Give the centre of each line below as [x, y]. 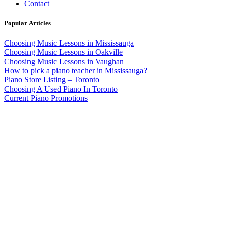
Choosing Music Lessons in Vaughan [64, 62]
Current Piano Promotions [46, 98]
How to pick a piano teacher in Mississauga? [76, 71]
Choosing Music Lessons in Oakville [63, 52]
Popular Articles [27, 23]
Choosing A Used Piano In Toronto [61, 89]
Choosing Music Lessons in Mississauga [69, 43]
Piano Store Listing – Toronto [52, 80]
